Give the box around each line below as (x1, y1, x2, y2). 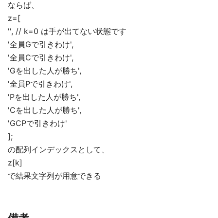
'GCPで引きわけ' (8, 118, 67, 128)
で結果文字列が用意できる (8, 171, 101, 181)
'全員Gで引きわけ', (8, 39, 73, 49)
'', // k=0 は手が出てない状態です (8, 26, 127, 36)
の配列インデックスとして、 (8, 145, 109, 154)
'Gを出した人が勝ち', (8, 66, 81, 75)
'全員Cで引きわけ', (8, 53, 73, 62)
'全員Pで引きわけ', (8, 79, 73, 89)
